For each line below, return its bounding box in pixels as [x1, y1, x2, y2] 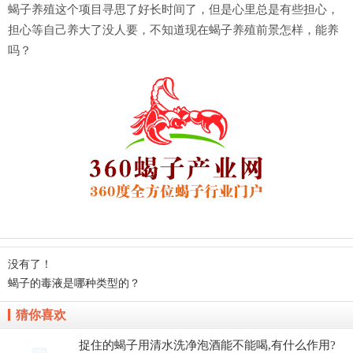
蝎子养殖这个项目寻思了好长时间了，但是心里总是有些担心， [8, 3, 339, 16]
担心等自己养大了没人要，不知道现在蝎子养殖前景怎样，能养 [8, 24, 339, 36]
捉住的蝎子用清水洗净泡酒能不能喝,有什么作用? [79, 339, 336, 351]
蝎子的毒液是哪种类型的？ [8, 277, 140, 289]
